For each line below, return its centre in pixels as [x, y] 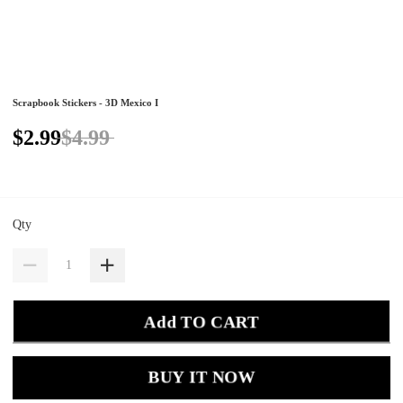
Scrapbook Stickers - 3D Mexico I [86, 103]
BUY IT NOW [201, 378]
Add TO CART [201, 321]
